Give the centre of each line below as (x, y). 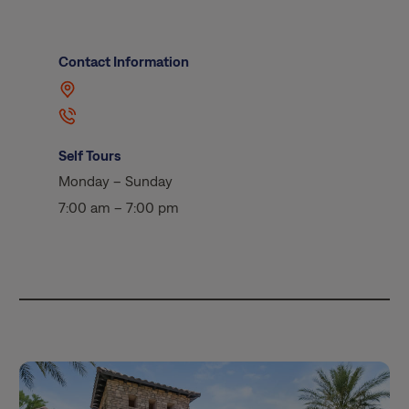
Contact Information (124, 62)
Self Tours (90, 155)
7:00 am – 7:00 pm (119, 207)
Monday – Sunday (116, 181)
